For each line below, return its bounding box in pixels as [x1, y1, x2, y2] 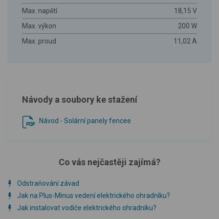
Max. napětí [22, 6, 57, 15]
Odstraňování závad [17, 179, 79, 187]
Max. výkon [22, 22, 56, 30]
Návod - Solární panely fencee [39, 116, 131, 125]
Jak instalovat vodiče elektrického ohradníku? [17, 203, 156, 212]
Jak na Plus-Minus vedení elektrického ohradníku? [17, 191, 170, 199]
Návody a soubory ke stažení [22, 94, 137, 105]
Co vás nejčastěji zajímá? [59, 156, 160, 167]
